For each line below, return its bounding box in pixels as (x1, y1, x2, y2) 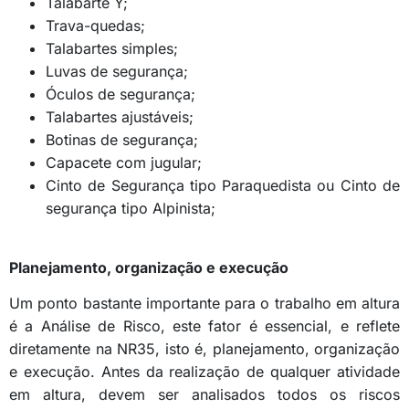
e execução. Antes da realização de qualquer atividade (9, 362, 400, 382)
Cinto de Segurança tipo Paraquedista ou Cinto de (46, 176, 400, 195)
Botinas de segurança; (46, 131, 198, 150)
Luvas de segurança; (46, 62, 188, 81)
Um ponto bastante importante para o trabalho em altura (9, 294, 400, 313)
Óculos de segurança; (46, 85, 195, 104)
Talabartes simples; (46, 39, 178, 58)
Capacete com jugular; (46, 153, 202, 173)
